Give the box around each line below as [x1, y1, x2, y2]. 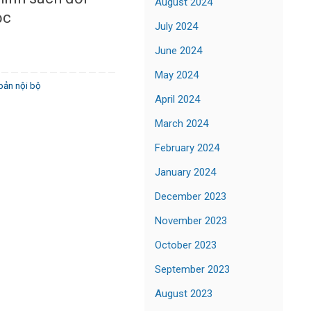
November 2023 [155, 214, 227, 227]
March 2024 [155, 117, 208, 130]
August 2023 [155, 287, 212, 300]
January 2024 [155, 165, 216, 178]
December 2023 [155, 190, 226, 203]
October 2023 [155, 238, 217, 251]
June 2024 [155, 44, 202, 57]
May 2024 [155, 68, 199, 81]
